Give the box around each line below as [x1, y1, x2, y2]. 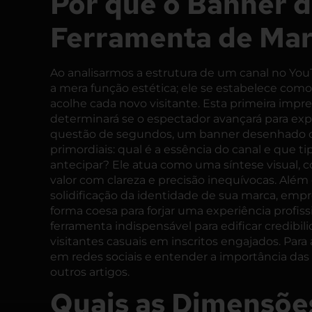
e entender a [142, 250, 219, 264]
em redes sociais [50, 250, 142, 264]
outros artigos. [50, 265, 130, 279]
